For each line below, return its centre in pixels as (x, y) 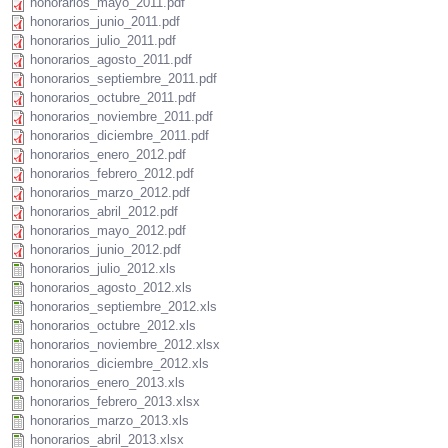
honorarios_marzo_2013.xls (109, 421)
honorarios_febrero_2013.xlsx (115, 402)
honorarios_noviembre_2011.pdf (121, 117)
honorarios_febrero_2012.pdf (112, 174)
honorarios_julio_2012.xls (103, 269)
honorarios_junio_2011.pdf (105, 22)
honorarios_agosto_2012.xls (111, 288)
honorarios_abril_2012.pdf (104, 212)
